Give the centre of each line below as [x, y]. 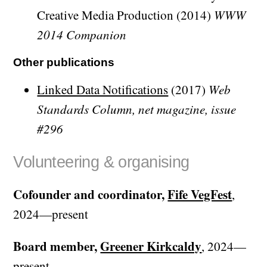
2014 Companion [82, 34]
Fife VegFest [200, 195]
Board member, [57, 246]
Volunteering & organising [101, 162]
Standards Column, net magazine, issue [137, 109]
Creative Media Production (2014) [126, 15]
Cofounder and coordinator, [91, 195]
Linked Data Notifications [103, 90]
